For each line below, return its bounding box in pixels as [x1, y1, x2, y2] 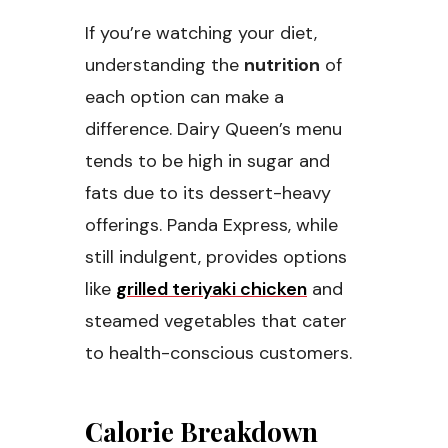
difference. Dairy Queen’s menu [85, 117, 342, 142]
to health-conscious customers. [85, 341, 352, 366]
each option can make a [85, 85, 284, 110]
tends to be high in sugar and [85, 149, 330, 174]
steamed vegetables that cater [85, 309, 347, 334]
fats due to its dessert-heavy [85, 181, 331, 206]
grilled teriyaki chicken [116, 277, 307, 302]
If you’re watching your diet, [85, 21, 317, 46]
